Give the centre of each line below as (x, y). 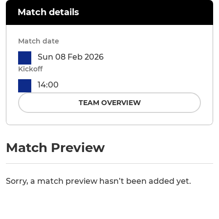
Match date (39, 41)
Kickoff (30, 69)
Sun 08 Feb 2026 (71, 57)
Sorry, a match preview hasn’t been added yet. (99, 181)
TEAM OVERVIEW (109, 103)
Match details (48, 12)
